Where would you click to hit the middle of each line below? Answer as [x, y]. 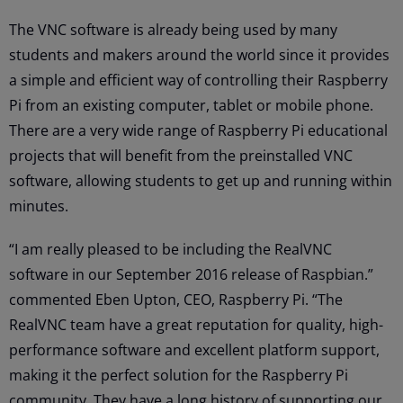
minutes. [39, 206]
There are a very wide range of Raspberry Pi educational [198, 130]
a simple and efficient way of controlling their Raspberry [198, 80]
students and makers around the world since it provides [199, 54]
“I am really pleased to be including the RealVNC [170, 249]
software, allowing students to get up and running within [201, 180]
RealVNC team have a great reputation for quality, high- [196, 324]
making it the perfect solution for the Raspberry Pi [179, 375]
